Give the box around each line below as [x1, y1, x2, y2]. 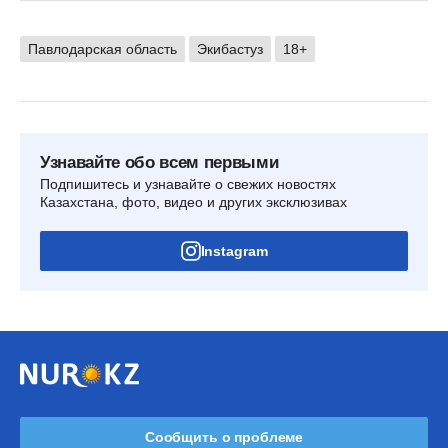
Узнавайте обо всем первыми [40, 152, 279, 172]
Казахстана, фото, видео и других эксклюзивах [40, 193, 347, 210]
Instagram [200, 242, 268, 259]
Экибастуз [197, 40, 263, 57]
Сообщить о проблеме [144, 428, 304, 445]
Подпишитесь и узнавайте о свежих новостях [40, 175, 336, 192]
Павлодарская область [28, 40, 177, 57]
